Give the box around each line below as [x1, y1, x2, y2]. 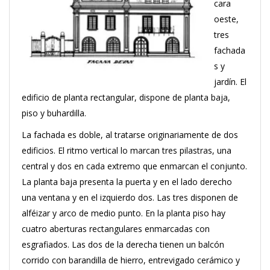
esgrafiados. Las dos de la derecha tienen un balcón [22, 239, 224, 250]
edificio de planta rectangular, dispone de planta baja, [22, 92, 230, 103]
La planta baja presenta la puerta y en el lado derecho [22, 176, 232, 187]
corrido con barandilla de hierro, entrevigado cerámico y [22, 254, 240, 266]
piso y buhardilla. [22, 107, 86, 119]
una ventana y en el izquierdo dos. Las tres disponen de [22, 192, 238, 203]
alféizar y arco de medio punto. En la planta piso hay [22, 207, 225, 219]
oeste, [214, 13, 239, 25]
